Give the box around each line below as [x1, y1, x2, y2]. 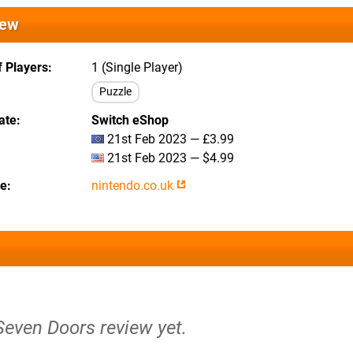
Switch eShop [91, 113, 169, 128]
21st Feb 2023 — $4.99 [104, 150, 234, 165]
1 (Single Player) [91, 60, 183, 75]
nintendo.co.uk [91, 178, 176, 193]
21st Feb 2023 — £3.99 [104, 132, 234, 147]
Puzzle [99, 85, 132, 98]
